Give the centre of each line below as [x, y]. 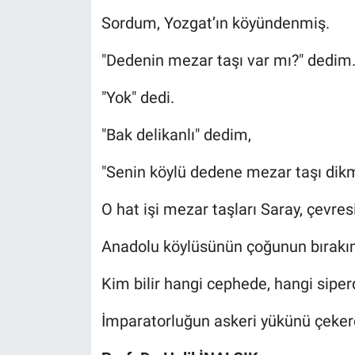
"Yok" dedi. [137, 97]
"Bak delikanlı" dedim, [176, 134]
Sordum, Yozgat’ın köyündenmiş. [215, 23]
